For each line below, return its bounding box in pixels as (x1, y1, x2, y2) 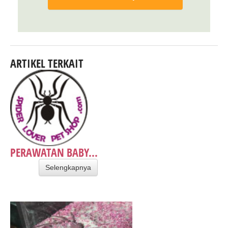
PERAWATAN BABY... (10, 144, 98, 160)
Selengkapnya (45, 163, 91, 172)
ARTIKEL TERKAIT (10, 55, 83, 71)
